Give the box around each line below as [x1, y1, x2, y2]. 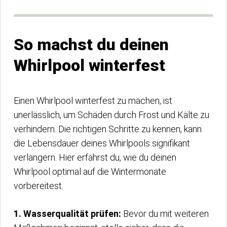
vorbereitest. [14, 180, 63, 191]
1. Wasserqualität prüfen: [14, 208, 121, 219]
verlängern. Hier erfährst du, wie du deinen [14, 152, 176, 163]
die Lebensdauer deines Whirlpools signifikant [14, 138, 190, 148]
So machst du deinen [14, 35, 169, 54]
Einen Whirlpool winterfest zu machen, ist [14, 95, 172, 106]
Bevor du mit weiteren [121, 208, 209, 219]
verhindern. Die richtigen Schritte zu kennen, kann [14, 124, 202, 134]
